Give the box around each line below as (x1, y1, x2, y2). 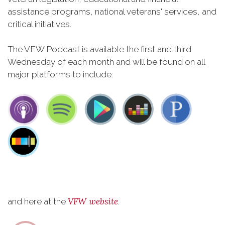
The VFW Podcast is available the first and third (8, 44, 191, 54)
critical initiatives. (8, 19, 71, 29)
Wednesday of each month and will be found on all (8, 57, 205, 67)
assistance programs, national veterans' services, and (8, 7, 216, 17)
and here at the (8, 196, 68, 206)
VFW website (68, 196, 118, 207)
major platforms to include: (8, 69, 113, 79)
